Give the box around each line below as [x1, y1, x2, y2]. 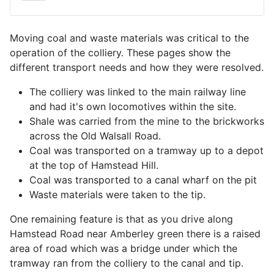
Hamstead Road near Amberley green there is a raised [10, 227, 261, 240]
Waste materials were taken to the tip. [29, 188, 206, 201]
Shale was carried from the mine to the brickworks [29, 114, 264, 127]
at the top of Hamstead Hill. [29, 158, 158, 171]
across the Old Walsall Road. [29, 129, 161, 142]
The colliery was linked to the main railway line [29, 85, 246, 98]
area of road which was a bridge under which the [10, 242, 237, 254]
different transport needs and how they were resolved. [10, 61, 264, 73]
